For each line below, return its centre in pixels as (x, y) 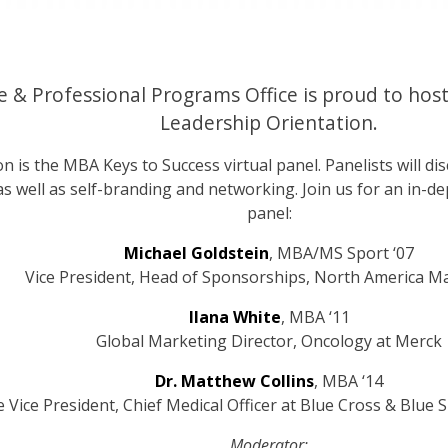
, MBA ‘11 (315, 317)
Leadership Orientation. (269, 122)
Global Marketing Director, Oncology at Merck (269, 341)
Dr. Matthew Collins (234, 381)
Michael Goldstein (196, 253)
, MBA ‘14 (348, 381)
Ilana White (234, 317)
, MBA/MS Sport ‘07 (341, 253)
